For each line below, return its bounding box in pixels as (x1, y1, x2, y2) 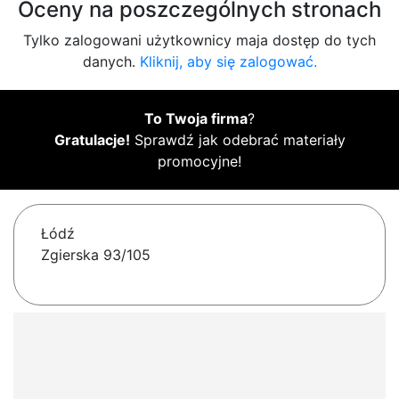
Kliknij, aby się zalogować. (139, 53, 317, 71)
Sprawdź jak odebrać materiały (129, 131, 346, 150)
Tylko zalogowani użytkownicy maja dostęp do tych (23, 31, 376, 50)
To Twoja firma (144, 110, 248, 128)
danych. (82, 53, 140, 71)
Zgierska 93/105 (41, 246, 151, 265)
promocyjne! (158, 152, 241, 171)
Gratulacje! (53, 131, 130, 150)
